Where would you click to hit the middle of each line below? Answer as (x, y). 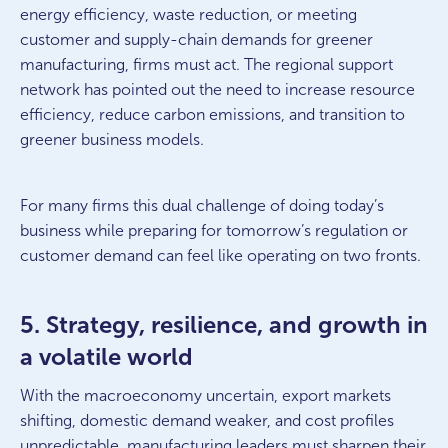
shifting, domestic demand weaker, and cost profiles (207, 420)
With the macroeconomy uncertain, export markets (205, 395)
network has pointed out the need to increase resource (217, 89)
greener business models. (112, 139)
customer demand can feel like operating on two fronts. (220, 255)
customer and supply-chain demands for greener (196, 39)
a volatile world (106, 356)
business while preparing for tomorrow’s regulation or (214, 230)
